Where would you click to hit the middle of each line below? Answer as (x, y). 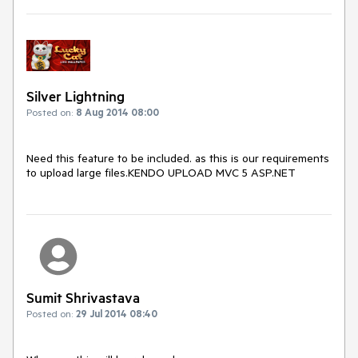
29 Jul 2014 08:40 (117, 313)
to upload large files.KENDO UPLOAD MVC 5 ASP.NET (161, 173)
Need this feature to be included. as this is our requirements (178, 159)
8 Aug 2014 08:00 (117, 112)
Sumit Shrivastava (83, 297)
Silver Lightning (76, 96)
